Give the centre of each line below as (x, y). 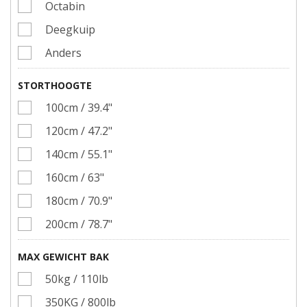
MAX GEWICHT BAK (63, 257)
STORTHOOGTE (55, 85)
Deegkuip (70, 29)
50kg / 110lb (77, 279)
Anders (63, 53)
